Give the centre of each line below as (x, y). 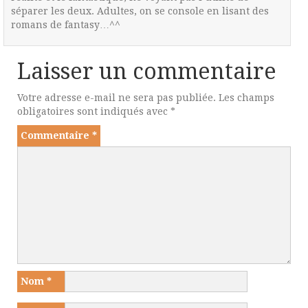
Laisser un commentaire (147, 71)
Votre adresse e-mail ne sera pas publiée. (117, 97)
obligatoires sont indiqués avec (94, 111)
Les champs (246, 97)
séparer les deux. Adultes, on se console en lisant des (140, 11)
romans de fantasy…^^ (66, 24)
